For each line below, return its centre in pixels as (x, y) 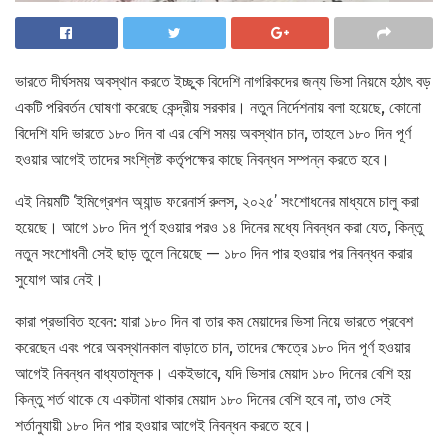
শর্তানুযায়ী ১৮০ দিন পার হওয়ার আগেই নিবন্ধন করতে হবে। (163, 426)
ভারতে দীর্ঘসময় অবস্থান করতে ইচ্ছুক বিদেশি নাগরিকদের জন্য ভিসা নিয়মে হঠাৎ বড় (223, 82)
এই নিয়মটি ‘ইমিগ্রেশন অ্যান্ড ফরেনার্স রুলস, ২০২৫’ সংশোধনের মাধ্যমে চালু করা (217, 202)
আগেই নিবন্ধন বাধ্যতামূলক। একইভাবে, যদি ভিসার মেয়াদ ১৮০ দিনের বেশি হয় (213, 374)
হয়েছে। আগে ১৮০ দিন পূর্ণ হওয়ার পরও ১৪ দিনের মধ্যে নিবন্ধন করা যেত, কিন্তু (219, 228)
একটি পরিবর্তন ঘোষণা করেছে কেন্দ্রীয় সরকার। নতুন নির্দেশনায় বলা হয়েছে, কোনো (218, 108)
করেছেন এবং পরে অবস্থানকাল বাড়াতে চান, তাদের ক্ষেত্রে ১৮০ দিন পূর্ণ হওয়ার (212, 348)
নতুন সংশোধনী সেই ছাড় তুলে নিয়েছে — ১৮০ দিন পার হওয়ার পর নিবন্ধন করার (213, 254)
